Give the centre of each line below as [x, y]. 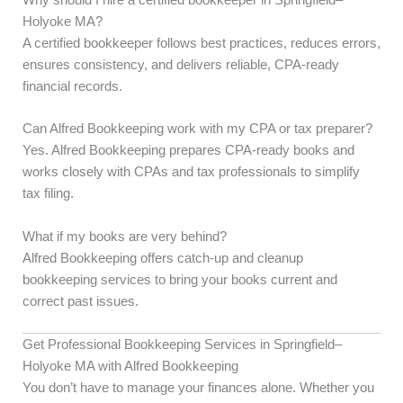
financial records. [72, 86]
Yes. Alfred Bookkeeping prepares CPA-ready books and [188, 151]
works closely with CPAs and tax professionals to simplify [191, 172]
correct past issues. [81, 301]
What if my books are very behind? [125, 236]
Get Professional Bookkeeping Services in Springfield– [182, 344]
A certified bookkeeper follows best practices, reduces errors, [201, 43]
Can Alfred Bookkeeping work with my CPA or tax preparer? [197, 129]
